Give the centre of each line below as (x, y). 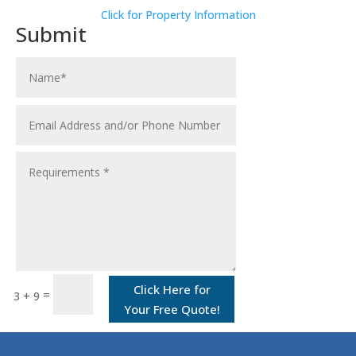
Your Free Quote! (172, 309)
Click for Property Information (178, 14)
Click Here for (172, 289)
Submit (51, 34)
